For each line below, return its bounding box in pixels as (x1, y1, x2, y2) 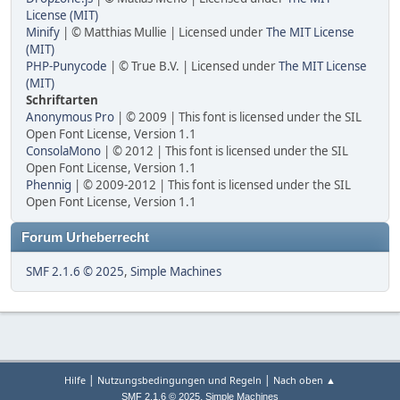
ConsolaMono (26, 143, 101, 159)
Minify (26, 24, 60, 40)
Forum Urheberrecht (21, 230, 149, 245)
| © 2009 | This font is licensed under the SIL (114, 109, 362, 125)
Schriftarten (26, 92, 98, 108)
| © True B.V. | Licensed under (107, 58, 279, 74)
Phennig (26, 177, 71, 193)
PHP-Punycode (26, 58, 107, 74)
